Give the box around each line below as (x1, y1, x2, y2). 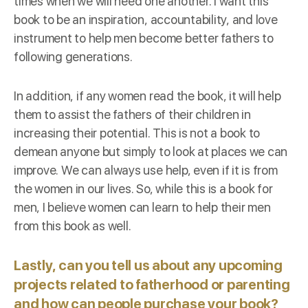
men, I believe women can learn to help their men (14, 199, 271, 214)
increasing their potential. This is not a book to (14, 125, 261, 140)
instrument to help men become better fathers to (14, 30, 274, 45)
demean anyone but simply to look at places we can (14, 144, 288, 159)
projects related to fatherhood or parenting (14, 276, 290, 293)
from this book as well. (14, 218, 131, 233)
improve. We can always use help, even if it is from (14, 162, 278, 177)
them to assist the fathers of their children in (14, 107, 251, 122)
